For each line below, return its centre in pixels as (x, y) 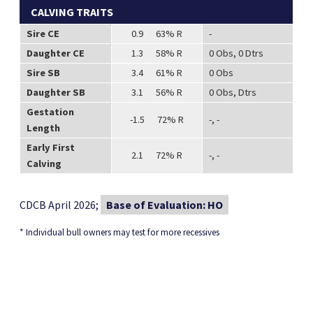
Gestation (50, 111)
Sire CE (43, 33)
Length (43, 128)
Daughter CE (55, 53)
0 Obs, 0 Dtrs (236, 53)
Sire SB (43, 72)
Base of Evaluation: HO (165, 204)
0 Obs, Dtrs (232, 92)
